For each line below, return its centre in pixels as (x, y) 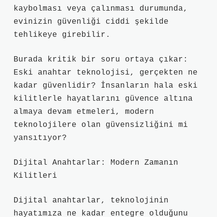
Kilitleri (35, 176)
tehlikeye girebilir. (62, 35)
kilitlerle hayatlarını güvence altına (103, 99)
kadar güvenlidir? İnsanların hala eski (106, 86)
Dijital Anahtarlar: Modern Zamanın (96, 163)
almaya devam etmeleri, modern (84, 112)
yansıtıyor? (40, 138)
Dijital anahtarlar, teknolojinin (91, 201)
